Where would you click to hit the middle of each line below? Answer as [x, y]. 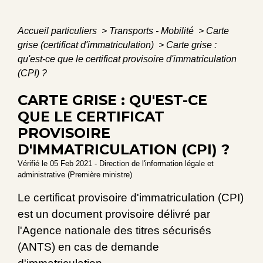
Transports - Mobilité [153, 31]
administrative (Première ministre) [75, 175]
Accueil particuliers [58, 31]
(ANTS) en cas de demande [88, 247]
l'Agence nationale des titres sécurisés [114, 231]
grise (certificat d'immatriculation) [87, 45]
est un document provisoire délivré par [114, 214]
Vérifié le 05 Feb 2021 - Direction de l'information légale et [116, 164]
